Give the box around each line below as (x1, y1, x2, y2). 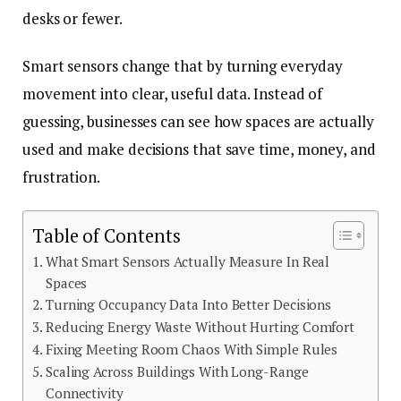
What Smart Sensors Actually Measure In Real (45, 252, 330, 271)
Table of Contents (32, 224, 181, 249)
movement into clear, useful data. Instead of (22, 83, 323, 105)
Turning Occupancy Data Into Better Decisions (45, 295, 332, 314)
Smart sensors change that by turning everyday (22, 55, 344, 77)
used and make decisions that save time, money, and (22, 139, 376, 160)
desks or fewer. (22, 8, 123, 30)
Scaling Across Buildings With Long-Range (45, 363, 309, 381)
